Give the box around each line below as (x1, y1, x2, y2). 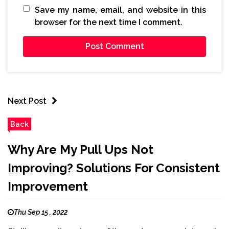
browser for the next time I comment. (35, 17, 182, 28)
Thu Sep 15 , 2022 (14, 208, 67, 217)
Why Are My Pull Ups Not (8, 142, 153, 157)
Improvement (8, 179, 88, 194)
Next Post (8, 96, 47, 106)
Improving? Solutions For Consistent (8, 161, 220, 176)
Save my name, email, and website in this (35, 5, 206, 15)
